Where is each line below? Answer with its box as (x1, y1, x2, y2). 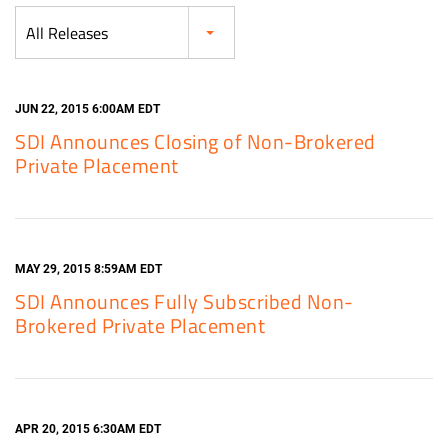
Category (14, 6, 67, 27)
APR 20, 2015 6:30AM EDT (15, 422, 161, 436)
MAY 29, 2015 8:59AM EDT (15, 262, 162, 276)
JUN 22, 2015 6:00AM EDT (15, 102, 160, 116)
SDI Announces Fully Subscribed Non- (15, 286, 354, 317)
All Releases (26, 21, 108, 45)
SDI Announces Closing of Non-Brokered (15, 126, 376, 157)
